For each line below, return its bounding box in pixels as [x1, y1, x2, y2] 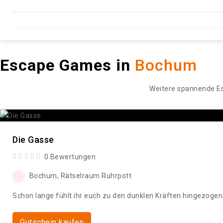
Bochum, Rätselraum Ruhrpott [27, 172, 131, 180]
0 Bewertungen [44, 153, 96, 161]
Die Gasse [12, 134, 54, 145]
